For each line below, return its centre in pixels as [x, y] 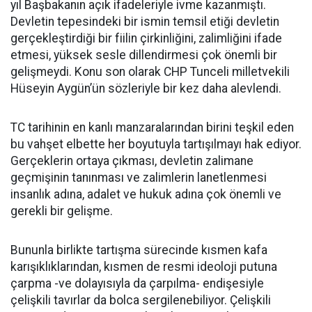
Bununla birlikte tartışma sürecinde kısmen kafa [139, 250]
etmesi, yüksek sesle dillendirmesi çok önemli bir [144, 55]
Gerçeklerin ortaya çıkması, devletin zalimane [132, 161]
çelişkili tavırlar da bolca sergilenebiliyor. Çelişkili [141, 300]
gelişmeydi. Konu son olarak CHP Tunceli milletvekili [150, 72]
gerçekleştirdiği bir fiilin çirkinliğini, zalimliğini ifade [146, 38]
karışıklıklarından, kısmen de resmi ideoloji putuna [144, 267]
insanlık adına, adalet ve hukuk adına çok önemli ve [146, 194]
